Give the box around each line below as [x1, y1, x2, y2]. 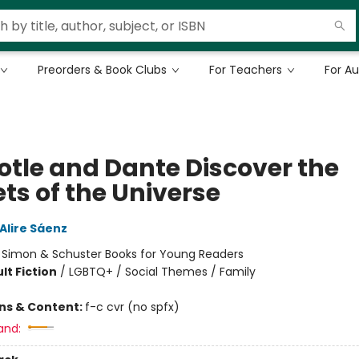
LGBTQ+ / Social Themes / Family [68, 264, 256, 280]
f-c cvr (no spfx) [84, 299, 179, 315]
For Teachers [209, 62, 282, 78]
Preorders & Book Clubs [38, 62, 167, 78]
